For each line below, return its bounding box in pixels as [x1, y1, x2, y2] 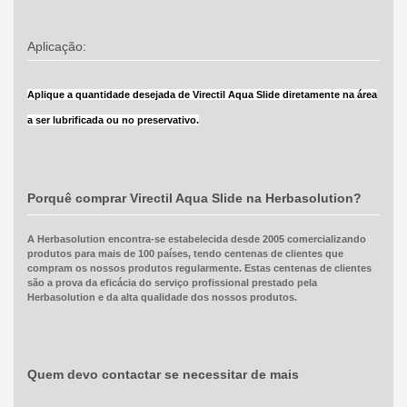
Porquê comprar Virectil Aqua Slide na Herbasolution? [26, 191, 362, 206]
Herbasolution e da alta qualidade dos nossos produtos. [26, 291, 297, 303]
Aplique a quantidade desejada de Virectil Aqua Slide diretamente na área [26, 89, 377, 101]
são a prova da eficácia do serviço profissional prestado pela [26, 276, 317, 288]
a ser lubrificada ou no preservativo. [26, 114, 199, 126]
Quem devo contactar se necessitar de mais [26, 366, 299, 382]
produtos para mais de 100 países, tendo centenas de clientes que [26, 247, 343, 259]
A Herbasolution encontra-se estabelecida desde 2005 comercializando [26, 233, 366, 244]
